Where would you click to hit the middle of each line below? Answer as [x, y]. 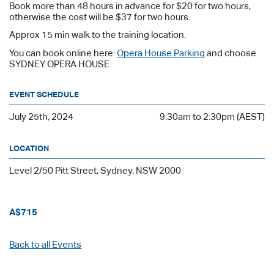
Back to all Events [46, 244]
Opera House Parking [161, 53]
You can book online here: [63, 53]
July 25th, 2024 [42, 116]
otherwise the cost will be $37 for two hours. [100, 17]
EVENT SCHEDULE [44, 94]
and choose [231, 53]
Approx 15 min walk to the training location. [98, 35]
